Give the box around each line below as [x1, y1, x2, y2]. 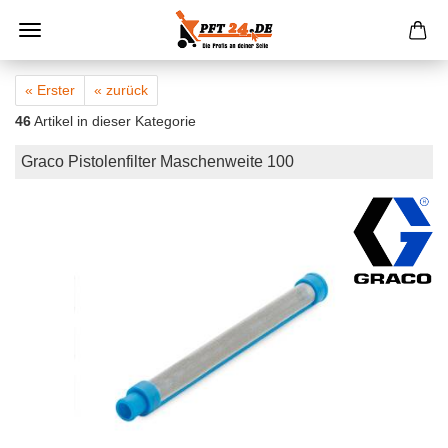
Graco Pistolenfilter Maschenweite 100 [21, 153, 294, 170]
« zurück [94, 82, 148, 98]
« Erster [25, 82, 75, 98]
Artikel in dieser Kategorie [31, 113, 196, 129]
